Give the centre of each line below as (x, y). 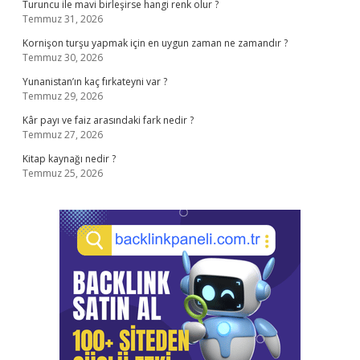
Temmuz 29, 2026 (63, 96)
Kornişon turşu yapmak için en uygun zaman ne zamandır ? (155, 43)
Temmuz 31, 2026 (63, 19)
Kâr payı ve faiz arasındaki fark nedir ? (108, 120)
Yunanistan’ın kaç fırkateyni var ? (95, 82)
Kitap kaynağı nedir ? (69, 159)
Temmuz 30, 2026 (63, 57)
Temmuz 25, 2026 (63, 173)
